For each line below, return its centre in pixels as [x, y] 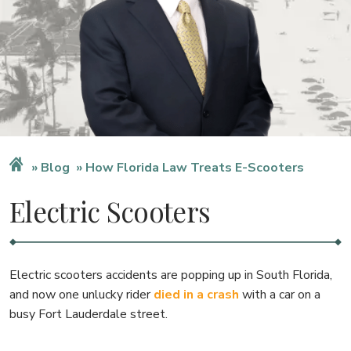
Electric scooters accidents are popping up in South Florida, [171, 275]
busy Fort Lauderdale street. [89, 314]
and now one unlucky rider [81, 294]
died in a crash [196, 294]
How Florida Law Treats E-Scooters [195, 167]
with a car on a [280, 294]
